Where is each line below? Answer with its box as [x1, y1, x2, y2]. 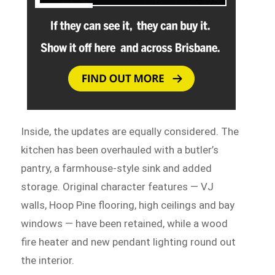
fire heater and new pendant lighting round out [21, 236, 236, 249]
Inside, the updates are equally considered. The [21, 125, 239, 138]
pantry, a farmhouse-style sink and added [21, 162, 212, 175]
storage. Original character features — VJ [21, 180, 214, 193]
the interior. [21, 254, 75, 267]
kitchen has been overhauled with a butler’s [21, 144, 219, 157]
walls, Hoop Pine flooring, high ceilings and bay [21, 199, 235, 212]
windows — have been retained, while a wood [21, 217, 228, 230]
